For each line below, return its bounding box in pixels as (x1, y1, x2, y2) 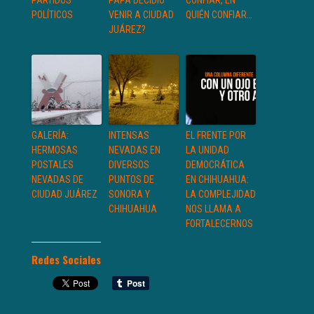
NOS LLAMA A (186, 203, 241, 215)
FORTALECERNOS (186, 218, 253, 230)
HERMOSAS (32, 144, 78, 156)
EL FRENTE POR (186, 130, 246, 142)
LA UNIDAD (186, 144, 229, 156)
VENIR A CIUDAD (109, 9, 174, 21)
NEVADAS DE (32, 174, 83, 186)
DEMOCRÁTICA (186, 159, 245, 171)
